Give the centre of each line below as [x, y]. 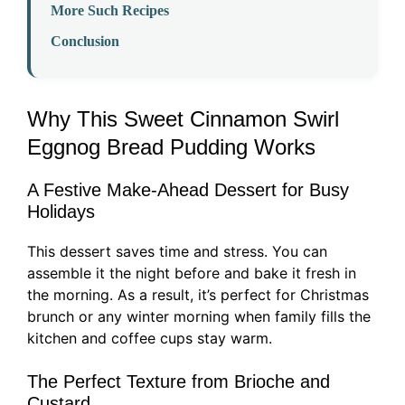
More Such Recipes [110, 11]
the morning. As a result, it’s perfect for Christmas [198, 295]
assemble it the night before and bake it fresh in [192, 273]
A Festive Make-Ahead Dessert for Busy [188, 190]
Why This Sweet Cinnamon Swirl [183, 119]
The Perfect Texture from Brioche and [179, 382]
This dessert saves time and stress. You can [177, 252]
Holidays [61, 212]
